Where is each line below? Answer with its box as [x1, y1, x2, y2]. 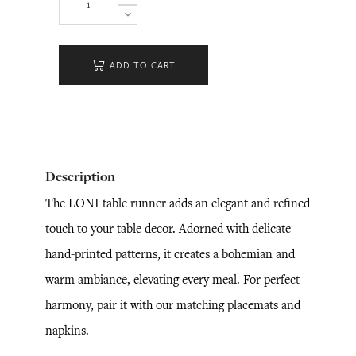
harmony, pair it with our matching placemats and [45, 296, 300, 313]
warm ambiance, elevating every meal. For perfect [45, 271, 300, 288]
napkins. [45, 322, 89, 339]
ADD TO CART [109, 59, 176, 72]
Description [45, 167, 115, 186]
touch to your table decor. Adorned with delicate [45, 220, 291, 237]
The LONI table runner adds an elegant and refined [45, 195, 310, 211]
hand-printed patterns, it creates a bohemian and [45, 246, 295, 262]
